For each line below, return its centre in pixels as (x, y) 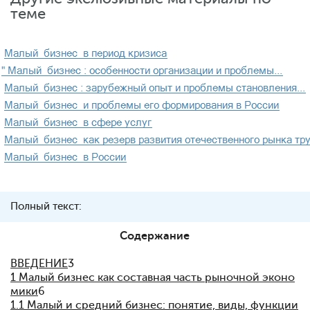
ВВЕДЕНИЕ (39, 264)
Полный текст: (46, 207)
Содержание (154, 236)
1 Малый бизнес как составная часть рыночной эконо (153, 277)
